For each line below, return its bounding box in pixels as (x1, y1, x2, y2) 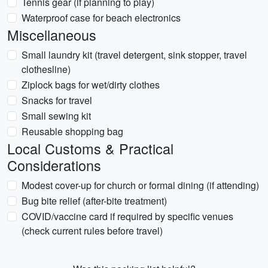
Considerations (7, 155, 101, 175)
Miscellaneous (7, 25, 96, 45)
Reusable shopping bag (22, 124, 123, 138)
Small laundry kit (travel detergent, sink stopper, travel (22, 48, 247, 62)
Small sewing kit (22, 109, 91, 123)
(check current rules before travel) (22, 224, 163, 237)
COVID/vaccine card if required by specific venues (22, 209, 233, 223)
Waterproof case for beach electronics (22, 11, 181, 25)
